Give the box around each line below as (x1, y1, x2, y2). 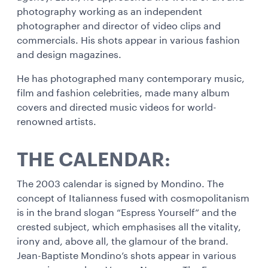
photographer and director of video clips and (17, 22, 221, 31)
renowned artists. (17, 117, 96, 127)
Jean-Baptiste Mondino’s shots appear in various (17, 251, 236, 261)
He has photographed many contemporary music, (17, 74, 245, 84)
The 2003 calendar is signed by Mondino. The (17, 179, 224, 189)
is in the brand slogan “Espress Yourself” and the (17, 208, 236, 218)
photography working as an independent (17, 7, 202, 17)
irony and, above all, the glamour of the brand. (17, 237, 229, 246)
